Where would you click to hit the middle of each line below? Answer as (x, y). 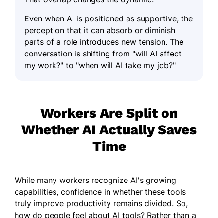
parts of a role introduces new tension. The (104, 42)
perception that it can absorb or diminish (100, 30)
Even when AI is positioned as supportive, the (109, 18)
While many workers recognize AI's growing (95, 180)
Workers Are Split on (109, 113)
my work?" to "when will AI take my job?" (100, 65)
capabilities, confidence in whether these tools (100, 191)
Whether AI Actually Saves (109, 129)
